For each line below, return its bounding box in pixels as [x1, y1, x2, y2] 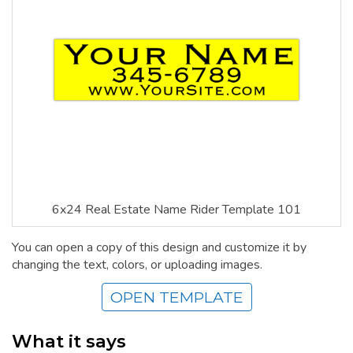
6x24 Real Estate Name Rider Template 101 [52, 200, 301, 218]
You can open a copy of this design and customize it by [12, 239, 307, 257]
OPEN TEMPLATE [110, 288, 243, 307]
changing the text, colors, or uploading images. [12, 256, 262, 274]
